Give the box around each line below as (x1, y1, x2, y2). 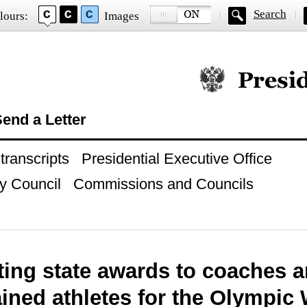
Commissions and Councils (73, 175, 254, 193)
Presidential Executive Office (81, 150, 272, 167)
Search (253, 8, 286, 21)
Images (103, 10, 139, 23)
